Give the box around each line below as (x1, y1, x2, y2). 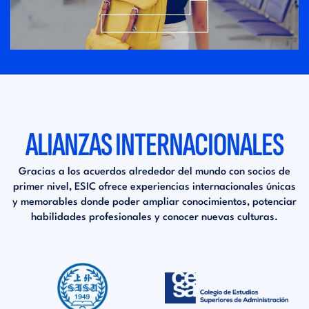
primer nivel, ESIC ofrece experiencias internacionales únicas (13, 182, 296, 193)
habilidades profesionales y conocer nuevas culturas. (31, 212, 278, 223)
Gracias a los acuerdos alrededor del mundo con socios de (19, 167, 290, 178)
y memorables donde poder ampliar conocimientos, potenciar (12, 197, 297, 208)
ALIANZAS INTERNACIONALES (26, 126, 283, 166)
